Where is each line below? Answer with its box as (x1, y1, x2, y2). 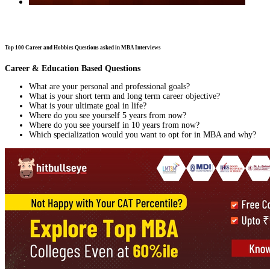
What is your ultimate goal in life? (29, 101, 146, 111)
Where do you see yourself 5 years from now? (29, 111, 186, 121)
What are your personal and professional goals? (29, 82, 190, 92)
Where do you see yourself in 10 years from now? (29, 121, 199, 130)
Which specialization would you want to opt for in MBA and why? (29, 130, 256, 140)
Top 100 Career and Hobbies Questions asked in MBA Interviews (5, 45, 161, 51)
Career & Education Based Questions (5, 64, 140, 74)
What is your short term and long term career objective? (29, 92, 220, 101)
